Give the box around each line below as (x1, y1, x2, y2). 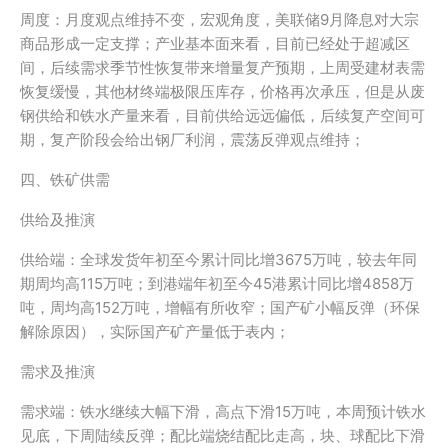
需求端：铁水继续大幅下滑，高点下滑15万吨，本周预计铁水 (20, 402, 426, 421)
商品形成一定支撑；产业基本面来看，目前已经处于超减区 (20, 34, 410, 53)
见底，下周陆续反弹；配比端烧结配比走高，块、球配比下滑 (20, 426, 425, 445)
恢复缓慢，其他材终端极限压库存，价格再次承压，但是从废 (20, 82, 425, 101)
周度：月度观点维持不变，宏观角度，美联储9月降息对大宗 (20, 10, 419, 29)
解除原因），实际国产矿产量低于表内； (20, 322, 290, 341)
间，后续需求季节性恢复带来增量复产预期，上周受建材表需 (20, 58, 425, 77)
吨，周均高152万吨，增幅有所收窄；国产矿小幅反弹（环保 (20, 298, 420, 317)
